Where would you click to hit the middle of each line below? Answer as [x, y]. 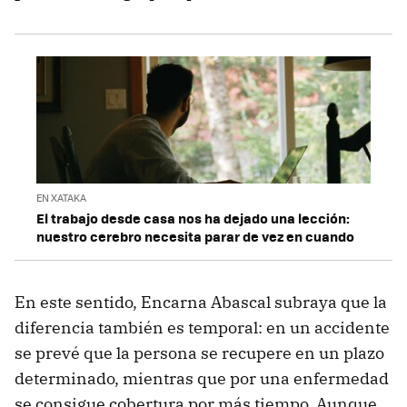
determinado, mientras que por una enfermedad [202, 379]
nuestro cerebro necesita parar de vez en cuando [195, 237]
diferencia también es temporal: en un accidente [202, 328]
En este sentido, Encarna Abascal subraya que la [201, 303]
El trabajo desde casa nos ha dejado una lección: [193, 218]
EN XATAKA [61, 198]
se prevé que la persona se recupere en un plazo [199, 353]
